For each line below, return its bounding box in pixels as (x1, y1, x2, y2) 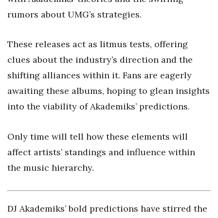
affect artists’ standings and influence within (7, 146, 195, 158)
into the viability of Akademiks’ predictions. (7, 101, 190, 112)
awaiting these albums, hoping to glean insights (7, 85, 210, 97)
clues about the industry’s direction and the (7, 54, 193, 66)
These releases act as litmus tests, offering (7, 38, 188, 50)
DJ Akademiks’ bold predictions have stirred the (7, 202, 207, 214)
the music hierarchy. (7, 162, 94, 174)
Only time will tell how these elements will (7, 131, 188, 143)
